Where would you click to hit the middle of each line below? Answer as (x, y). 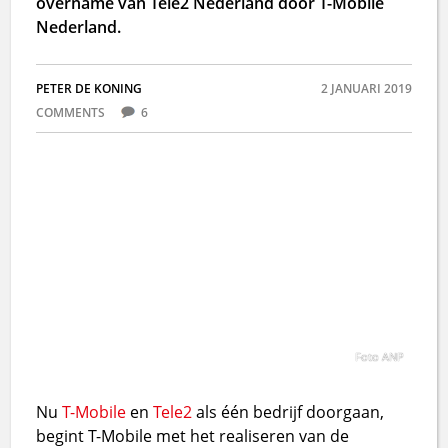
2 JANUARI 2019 (366, 88)
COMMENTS (72, 112)
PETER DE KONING (89, 88)
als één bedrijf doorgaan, (288, 411)
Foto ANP (379, 356)
